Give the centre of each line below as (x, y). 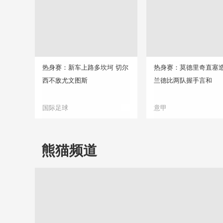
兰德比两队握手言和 (183, 80)
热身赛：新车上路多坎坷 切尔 (85, 67)
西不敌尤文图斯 (65, 80)
